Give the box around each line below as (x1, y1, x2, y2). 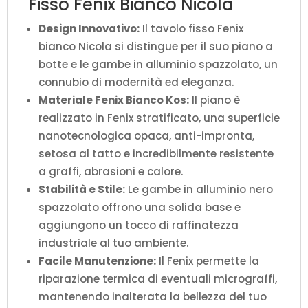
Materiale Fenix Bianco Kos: (38, 93, 189, 108)
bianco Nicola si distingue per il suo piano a (38, 39, 273, 54)
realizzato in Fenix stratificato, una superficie (38, 111, 280, 126)
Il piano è (189, 93, 240, 108)
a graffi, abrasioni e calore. (38, 164, 183, 179)
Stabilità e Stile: (38, 182, 125, 197)
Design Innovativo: (38, 21, 140, 36)
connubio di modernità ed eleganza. (38, 75, 234, 90)
